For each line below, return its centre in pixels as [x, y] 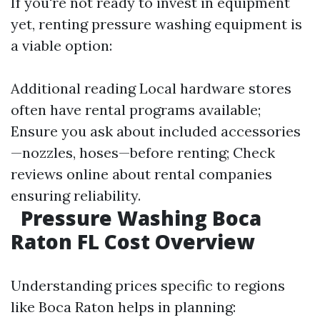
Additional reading [73, 88]
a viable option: [61, 45]
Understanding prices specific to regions [148, 285]
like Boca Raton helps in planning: [123, 307]
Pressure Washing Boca [139, 218]
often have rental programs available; [136, 110]
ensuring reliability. [76, 195]
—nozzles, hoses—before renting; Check [143, 152]
